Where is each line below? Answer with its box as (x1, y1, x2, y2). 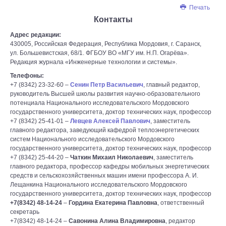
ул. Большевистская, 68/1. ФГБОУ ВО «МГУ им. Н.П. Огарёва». (10, 49, 189, 56)
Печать (188, 4, 210, 11)
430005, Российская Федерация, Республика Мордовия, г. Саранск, (10, 40, 201, 47)
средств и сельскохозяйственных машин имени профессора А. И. (10, 172, 198, 179)
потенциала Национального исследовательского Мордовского (10, 99, 189, 106)
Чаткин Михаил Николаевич (70, 154, 153, 161)
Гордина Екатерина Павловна (69, 199, 157, 206)
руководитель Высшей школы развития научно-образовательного (10, 90, 200, 97)
